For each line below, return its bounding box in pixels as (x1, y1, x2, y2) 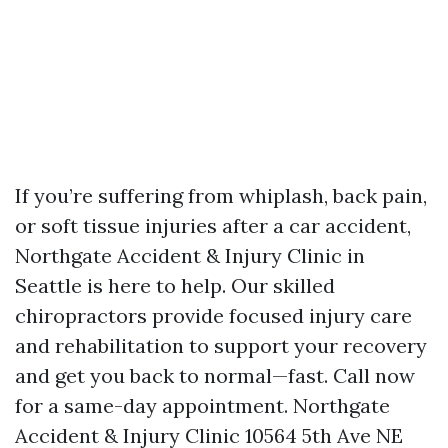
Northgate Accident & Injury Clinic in (15, 243, 365, 269)
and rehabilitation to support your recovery (15, 333, 427, 359)
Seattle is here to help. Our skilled (15, 273, 335, 299)
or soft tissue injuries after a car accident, (15, 213, 411, 239)
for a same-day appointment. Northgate (15, 393, 390, 419)
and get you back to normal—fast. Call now (15, 363, 415, 389)
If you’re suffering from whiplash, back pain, (15, 183, 427, 209)
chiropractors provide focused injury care (15, 303, 412, 329)
